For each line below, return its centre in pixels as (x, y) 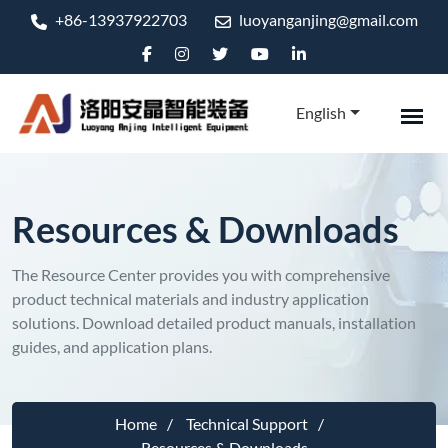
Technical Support (246, 423)
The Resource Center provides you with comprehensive (201, 274)
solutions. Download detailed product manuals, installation (214, 322)
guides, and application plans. (112, 346)
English (321, 113)
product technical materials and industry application (190, 298)
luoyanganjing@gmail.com (326, 19)
